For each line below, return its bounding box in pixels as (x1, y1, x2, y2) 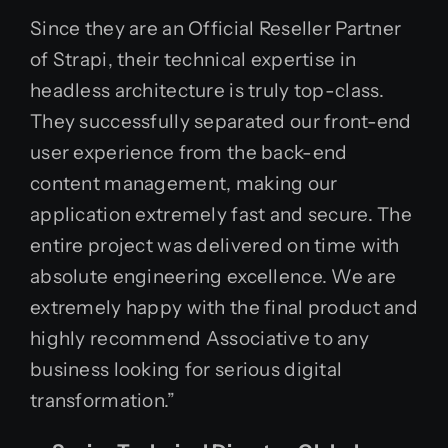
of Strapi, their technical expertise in (30, 48, 357, 71)
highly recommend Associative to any (30, 327, 369, 350)
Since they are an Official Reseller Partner (30, 17, 402, 40)
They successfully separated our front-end (30, 110, 412, 133)
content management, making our (30, 172, 338, 195)
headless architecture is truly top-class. (30, 79, 385, 102)
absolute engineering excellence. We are (30, 265, 397, 288)
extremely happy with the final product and (30, 296, 418, 319)
